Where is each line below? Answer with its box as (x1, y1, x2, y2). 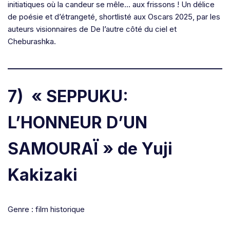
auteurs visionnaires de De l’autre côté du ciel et (8, 24, 177, 34)
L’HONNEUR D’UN (8, 112, 147, 133)
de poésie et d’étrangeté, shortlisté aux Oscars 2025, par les (8, 12, 220, 22)
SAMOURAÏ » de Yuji (8, 139, 172, 159)
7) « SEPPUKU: (8, 86, 128, 107)
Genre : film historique (8, 204, 85, 215)
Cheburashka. (8, 36, 56, 47)
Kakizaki (8, 165, 78, 185)
